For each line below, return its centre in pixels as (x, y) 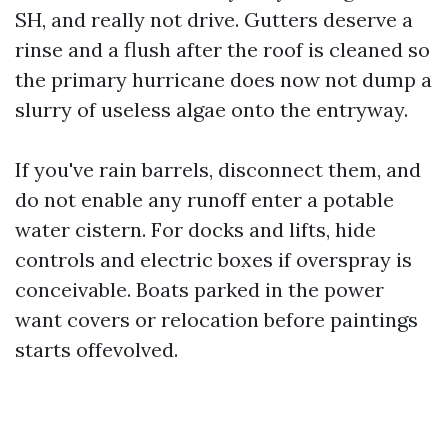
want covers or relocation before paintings (216, 319)
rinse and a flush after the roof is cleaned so (222, 49)
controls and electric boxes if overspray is (213, 259)
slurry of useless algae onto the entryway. (211, 109)
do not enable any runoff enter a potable (204, 199)
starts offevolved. (96, 349)
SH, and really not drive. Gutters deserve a (214, 19)
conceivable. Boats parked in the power (199, 289)
